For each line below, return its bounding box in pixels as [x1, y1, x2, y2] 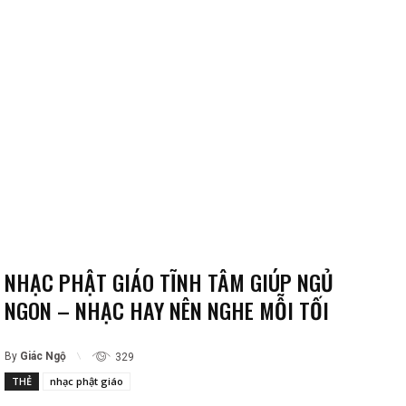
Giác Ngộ [20, 350, 66, 363]
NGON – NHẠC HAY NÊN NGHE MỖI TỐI [5, 294, 329, 327]
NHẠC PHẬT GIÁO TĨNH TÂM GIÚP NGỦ [5, 266, 333, 299]
